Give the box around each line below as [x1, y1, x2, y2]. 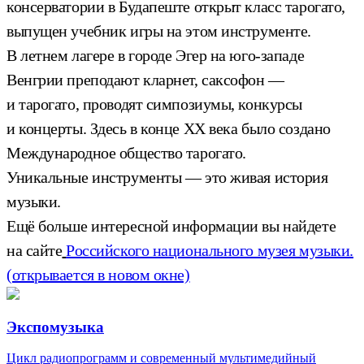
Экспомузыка [6, 318, 104, 336]
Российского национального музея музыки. [66, 240, 353, 259]
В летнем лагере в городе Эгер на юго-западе [6, 45, 305, 64]
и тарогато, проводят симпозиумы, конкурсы [6, 94, 302, 113]
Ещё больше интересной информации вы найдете [6, 216, 336, 235]
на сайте [6, 240, 63, 259]
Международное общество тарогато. [6, 143, 246, 162]
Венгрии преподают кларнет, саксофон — [6, 70, 284, 89]
